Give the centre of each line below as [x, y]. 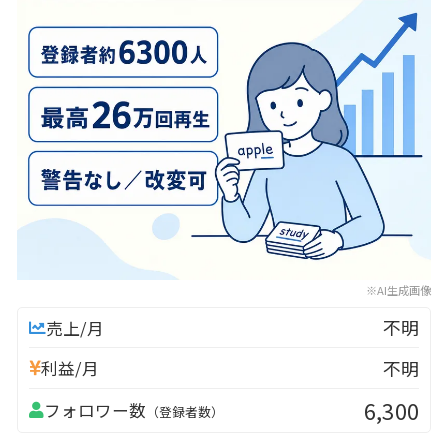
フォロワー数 [94, 410]
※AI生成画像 [399, 289]
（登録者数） [184, 412]
